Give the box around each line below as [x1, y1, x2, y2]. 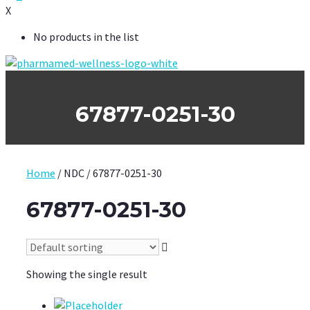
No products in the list [33, 30, 139, 44]
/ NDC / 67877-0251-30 [55, 165, 162, 180]
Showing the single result [26, 267, 147, 282]
